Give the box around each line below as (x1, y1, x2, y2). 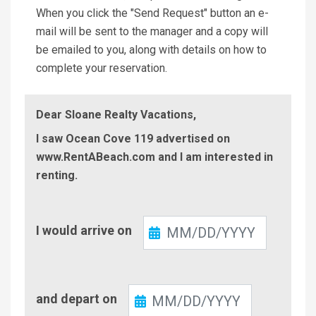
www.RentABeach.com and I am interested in (36, 150, 273, 164)
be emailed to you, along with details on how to (36, 42, 267, 56)
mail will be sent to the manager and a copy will (36, 24, 268, 38)
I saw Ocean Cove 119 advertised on (36, 131, 230, 145)
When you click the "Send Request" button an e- (36, 6, 269, 20)
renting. (36, 168, 78, 182)
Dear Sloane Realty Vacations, (36, 107, 196, 121)
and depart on (36, 291, 117, 306)
